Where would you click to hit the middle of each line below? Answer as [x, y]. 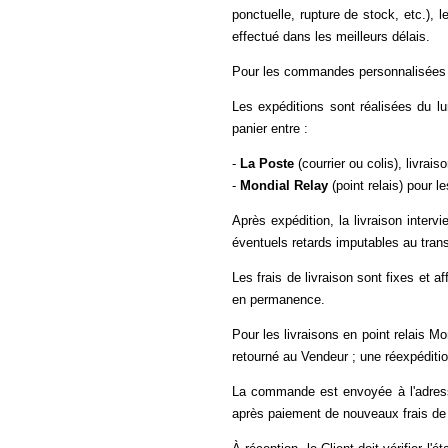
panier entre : [270, 128]
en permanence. [278, 299]
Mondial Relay [284, 185]
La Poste [267, 163]
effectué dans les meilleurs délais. [331, 36]
